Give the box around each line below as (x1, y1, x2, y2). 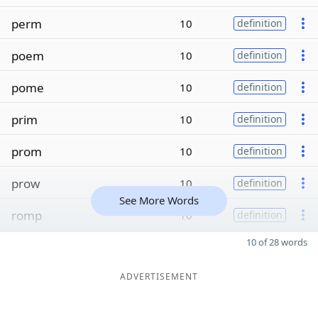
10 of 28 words (246, 236, 307, 248)
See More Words (119, 193, 199, 207)
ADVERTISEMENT (120, 270, 198, 283)
